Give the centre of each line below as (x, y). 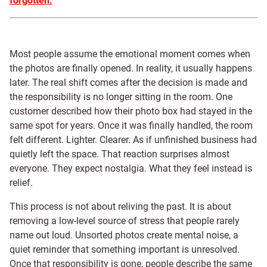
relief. (21, 183)
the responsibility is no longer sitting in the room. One (121, 97)
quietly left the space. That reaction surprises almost (119, 154)
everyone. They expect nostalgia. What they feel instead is (131, 168)
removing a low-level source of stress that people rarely (125, 221)
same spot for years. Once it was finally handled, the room (131, 125)
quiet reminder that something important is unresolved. (125, 249)
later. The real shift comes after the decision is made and (128, 83)
